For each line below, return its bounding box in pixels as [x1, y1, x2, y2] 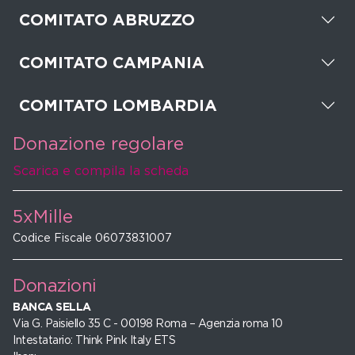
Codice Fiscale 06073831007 [13, 231, 172, 245]
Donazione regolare [13, 133, 184, 155]
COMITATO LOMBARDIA [19, 96, 217, 116]
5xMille [13, 206, 73, 227]
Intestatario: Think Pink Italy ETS [13, 334, 175, 347]
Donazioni [13, 275, 97, 296]
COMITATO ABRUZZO [19, 10, 195, 30]
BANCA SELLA [13, 300, 91, 314]
